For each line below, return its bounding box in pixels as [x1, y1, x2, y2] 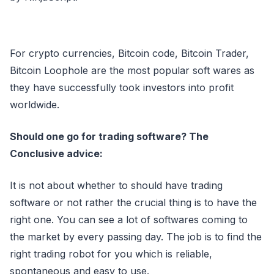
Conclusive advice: [10, 147, 103, 160]
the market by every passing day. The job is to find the [10, 231, 262, 243]
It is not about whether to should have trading [10, 179, 223, 191]
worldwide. [10, 98, 59, 111]
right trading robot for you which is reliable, [10, 248, 212, 260]
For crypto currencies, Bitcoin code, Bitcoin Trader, [10, 47, 249, 59]
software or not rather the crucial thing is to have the [10, 196, 257, 209]
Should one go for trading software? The [10, 130, 209, 143]
